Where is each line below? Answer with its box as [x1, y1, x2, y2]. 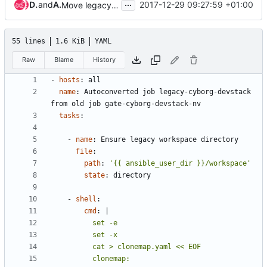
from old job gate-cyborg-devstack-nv [51, 100, 201, 108]
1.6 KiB [55, 36, 85, 45]
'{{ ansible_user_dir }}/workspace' [109, 159, 251, 168]
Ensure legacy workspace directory [101, 135, 238, 144]
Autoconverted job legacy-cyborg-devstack [84, 88, 251, 97]
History [92, 55, 116, 64]
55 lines [12, 36, 45, 45]
